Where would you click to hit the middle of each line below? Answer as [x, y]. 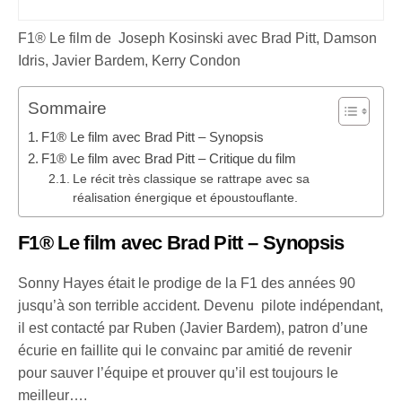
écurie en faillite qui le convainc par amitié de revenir [185, 350]
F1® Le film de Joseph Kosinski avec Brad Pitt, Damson [198, 38]
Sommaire [67, 109]
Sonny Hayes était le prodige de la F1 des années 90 [187, 283]
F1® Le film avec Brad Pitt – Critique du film [169, 158]
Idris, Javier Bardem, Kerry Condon [130, 60]
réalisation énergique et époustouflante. [185, 197]
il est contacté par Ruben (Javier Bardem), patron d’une [193, 328]
